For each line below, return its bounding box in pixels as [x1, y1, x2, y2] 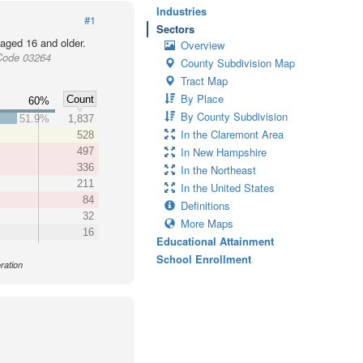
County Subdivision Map [181, 55, 295, 70]
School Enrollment [156, 251, 251, 267]
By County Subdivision [181, 109, 288, 124]
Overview [181, 37, 224, 53]
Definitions [181, 198, 230, 213]
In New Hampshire [181, 144, 267, 160]
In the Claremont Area [181, 126, 284, 142]
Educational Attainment [156, 233, 274, 249]
